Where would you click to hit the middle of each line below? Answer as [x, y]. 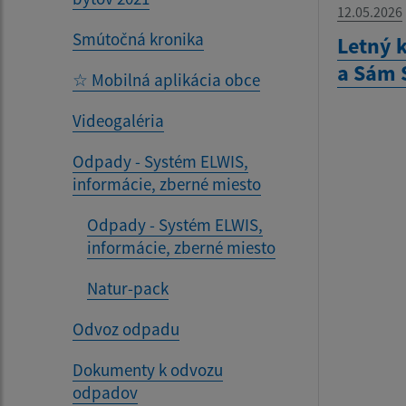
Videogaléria [118, 120]
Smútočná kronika [138, 39]
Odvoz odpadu [126, 329]
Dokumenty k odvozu [148, 369]
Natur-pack [128, 288]
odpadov [105, 392]
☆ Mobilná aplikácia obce [166, 79]
